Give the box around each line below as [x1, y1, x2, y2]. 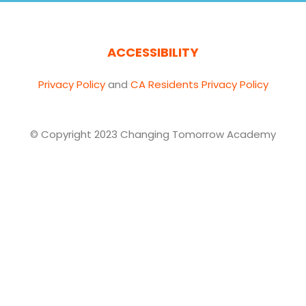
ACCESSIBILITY [107, 43, 199, 61]
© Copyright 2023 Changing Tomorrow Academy [30, 126, 276, 141]
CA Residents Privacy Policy [130, 76, 268, 92]
